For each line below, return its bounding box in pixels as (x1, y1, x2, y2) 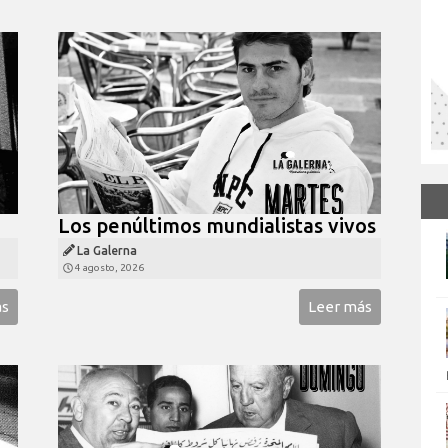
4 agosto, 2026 (74, 261, 144, 273)
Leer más (308, 297, 372, 315)
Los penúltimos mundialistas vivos (57, 213, 376, 237)
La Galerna (76, 243, 137, 257)
